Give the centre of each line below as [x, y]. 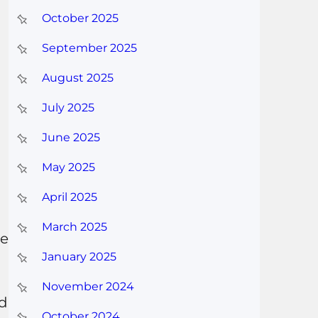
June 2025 [71, 138]
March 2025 [74, 227]
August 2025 [77, 78]
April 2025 [69, 197]
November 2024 [88, 287]
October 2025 [80, 18]
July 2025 [68, 108]
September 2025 [89, 48]
